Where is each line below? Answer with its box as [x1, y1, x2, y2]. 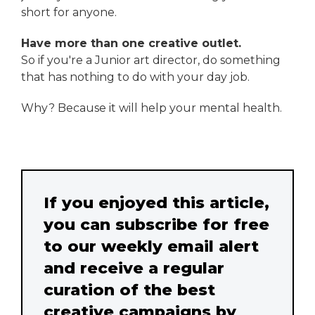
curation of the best [44, 280, 215, 300]
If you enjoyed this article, [44, 193, 269, 213]
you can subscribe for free [44, 214, 269, 235]
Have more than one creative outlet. [21, 37, 241, 51]
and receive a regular [44, 258, 224, 278]
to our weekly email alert [44, 236, 259, 257]
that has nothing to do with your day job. [21, 70, 252, 84]
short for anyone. [21, 6, 117, 20]
